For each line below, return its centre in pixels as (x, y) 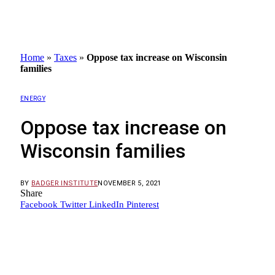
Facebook (39, 204)
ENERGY (33, 98)
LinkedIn (107, 204)
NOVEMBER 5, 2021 (130, 183)
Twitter (73, 204)
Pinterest (143, 204)
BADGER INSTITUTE (65, 183)
